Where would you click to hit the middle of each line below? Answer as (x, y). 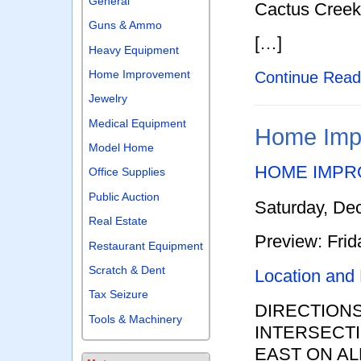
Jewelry (108, 99)
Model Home (122, 148)
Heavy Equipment (134, 50)
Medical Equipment (138, 123)
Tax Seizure (119, 295)
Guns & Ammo (126, 25)
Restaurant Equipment (146, 245)
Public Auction (124, 196)
